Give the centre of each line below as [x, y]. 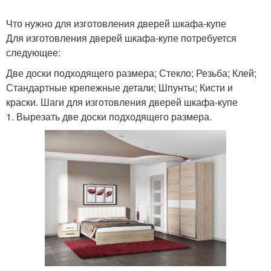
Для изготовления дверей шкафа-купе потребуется [121, 38]
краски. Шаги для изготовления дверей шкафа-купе [122, 102]
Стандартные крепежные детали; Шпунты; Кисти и [119, 87]
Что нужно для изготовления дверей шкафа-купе [116, 23]
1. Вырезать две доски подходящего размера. [109, 116]
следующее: [33, 52]
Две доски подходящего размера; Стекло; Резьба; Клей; [131, 73]
